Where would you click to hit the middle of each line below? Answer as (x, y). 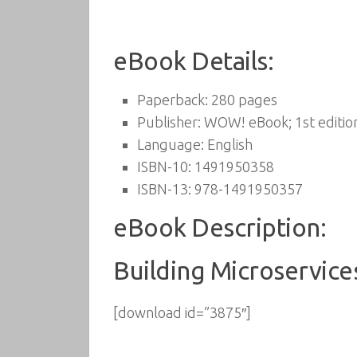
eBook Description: (220, 228)
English (228, 144)
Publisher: (169, 122)
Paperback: (173, 100)
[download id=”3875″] (182, 312)
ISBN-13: (164, 189)
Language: (171, 144)
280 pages (243, 100)
